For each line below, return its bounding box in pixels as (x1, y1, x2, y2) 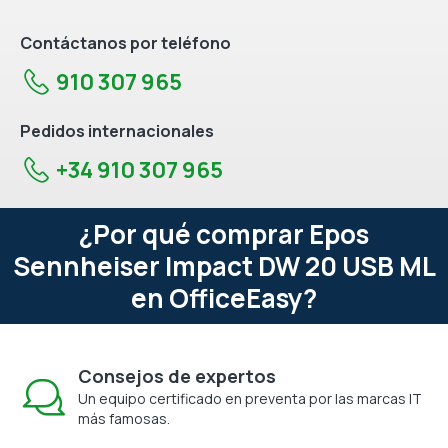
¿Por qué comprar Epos (79, 215, 369, 252)
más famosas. (78, 408, 170, 428)
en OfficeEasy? (131, 279, 317, 316)
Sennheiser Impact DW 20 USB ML (12, 247, 436, 284)
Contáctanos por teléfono (20, 31, 231, 54)
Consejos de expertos (78, 363, 276, 388)
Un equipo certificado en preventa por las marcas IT (78, 388, 422, 408)
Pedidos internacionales (20, 119, 214, 142)
